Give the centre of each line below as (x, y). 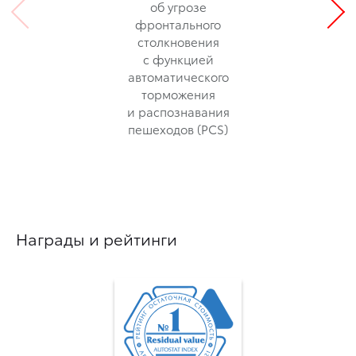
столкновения (178, 42)
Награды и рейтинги (97, 239)
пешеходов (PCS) (178, 129)
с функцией (178, 59)
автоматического (178, 77)
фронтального (178, 24)
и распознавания (178, 112)
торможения (178, 94)
